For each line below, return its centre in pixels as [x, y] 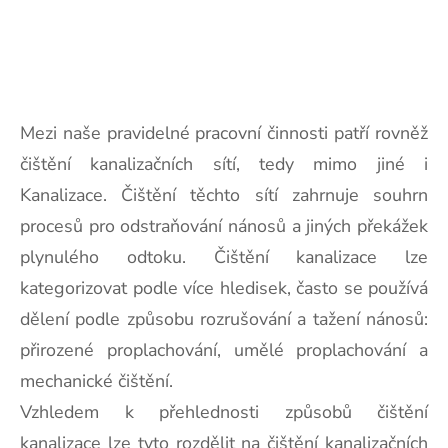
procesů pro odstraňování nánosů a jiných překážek [224, 225]
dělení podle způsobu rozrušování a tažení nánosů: [224, 318]
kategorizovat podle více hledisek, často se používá [224, 287]
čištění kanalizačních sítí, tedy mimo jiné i [224, 163]
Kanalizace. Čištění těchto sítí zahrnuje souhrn [224, 194]
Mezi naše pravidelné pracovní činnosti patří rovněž [224, 132]
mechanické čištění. [96, 380]
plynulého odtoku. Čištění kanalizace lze [224, 256]
